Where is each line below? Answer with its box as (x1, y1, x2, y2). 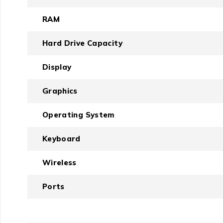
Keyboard (42, 134, 81, 144)
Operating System (42, 110, 115, 120)
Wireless (42, 158, 77, 168)
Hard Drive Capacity (42, 38, 122, 48)
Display (42, 62, 72, 72)
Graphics (42, 86, 78, 96)
